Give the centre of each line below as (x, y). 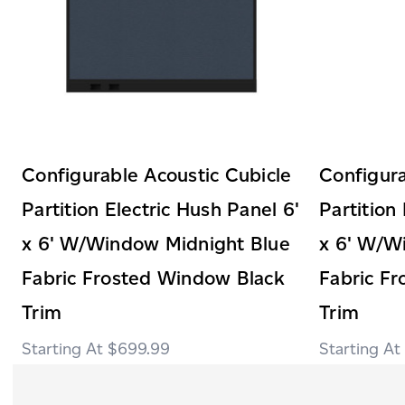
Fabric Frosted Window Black (153, 278)
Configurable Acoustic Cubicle (157, 174)
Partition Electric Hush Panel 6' (160, 209)
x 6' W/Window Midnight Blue (156, 243)
